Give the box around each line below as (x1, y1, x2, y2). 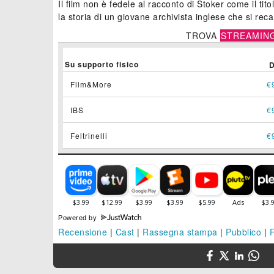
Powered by (58, 214, 99, 222)
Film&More (70, 79, 112, 90)
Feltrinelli (70, 130, 108, 141)
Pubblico (226, 226, 261, 239)
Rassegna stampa (143, 226, 218, 239)
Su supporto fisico (65, 59, 139, 70)
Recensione (58, 226, 107, 239)
